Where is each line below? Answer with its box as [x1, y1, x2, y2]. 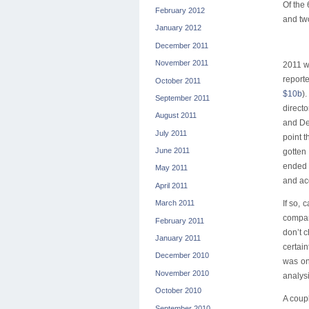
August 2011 [154, 111, 197, 120]
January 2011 [154, 234, 201, 243]
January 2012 [154, 23, 201, 32]
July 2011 [154, 128, 187, 137]
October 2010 [154, 286, 201, 295]
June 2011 [154, 146, 190, 155]
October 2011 [154, 76, 201, 85]
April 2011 [154, 181, 188, 190]
